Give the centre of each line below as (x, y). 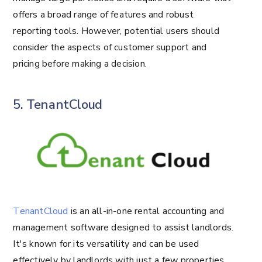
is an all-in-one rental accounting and (146, 211)
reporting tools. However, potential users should (116, 31)
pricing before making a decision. (80, 63)
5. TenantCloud (58, 104)
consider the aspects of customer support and (110, 47)
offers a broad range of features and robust (103, 14)
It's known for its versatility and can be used (106, 244)
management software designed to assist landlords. (123, 227)
